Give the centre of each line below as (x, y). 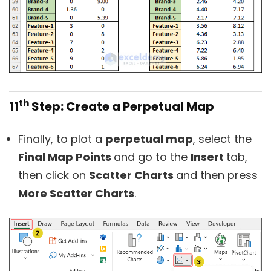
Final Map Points (66, 157)
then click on (54, 175)
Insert (208, 157)
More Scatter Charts (76, 194)
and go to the (152, 157)
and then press (217, 175)
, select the (222, 139)
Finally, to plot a (62, 139)
